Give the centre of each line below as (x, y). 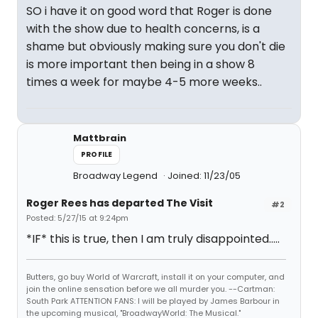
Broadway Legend (116, 176)
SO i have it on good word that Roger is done (149, 11)
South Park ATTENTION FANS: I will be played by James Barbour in (153, 301)
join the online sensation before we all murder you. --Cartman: (150, 289)
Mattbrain (100, 138)
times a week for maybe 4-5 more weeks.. (144, 82)
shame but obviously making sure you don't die (156, 46)
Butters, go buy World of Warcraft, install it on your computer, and (155, 277)
